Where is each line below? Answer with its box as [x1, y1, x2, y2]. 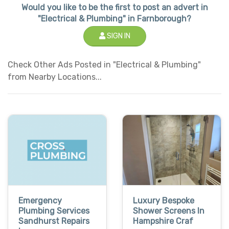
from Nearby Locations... [8, 72, 102, 82]
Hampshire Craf [133, 216, 193, 226]
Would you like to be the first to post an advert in [21, 2, 208, 12]
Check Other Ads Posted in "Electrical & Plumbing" [8, 59, 201, 70]
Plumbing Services [18, 206, 89, 216]
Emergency [18, 196, 62, 206]
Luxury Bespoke [133, 196, 194, 206]
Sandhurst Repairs [18, 216, 89, 226]
